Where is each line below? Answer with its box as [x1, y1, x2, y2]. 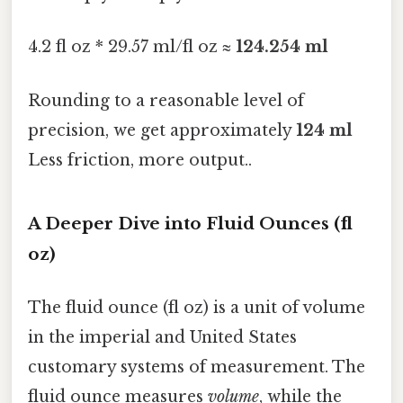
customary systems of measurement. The [28, 356, 365, 377]
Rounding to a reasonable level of [28, 90, 304, 111]
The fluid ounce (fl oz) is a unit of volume [28, 297, 365, 318]
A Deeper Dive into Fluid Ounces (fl [28, 212, 353, 234]
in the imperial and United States [28, 327, 297, 347]
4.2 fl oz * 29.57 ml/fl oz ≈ [28, 37, 236, 58]
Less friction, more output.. [28, 149, 252, 170]
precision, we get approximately [28, 120, 296, 140]
